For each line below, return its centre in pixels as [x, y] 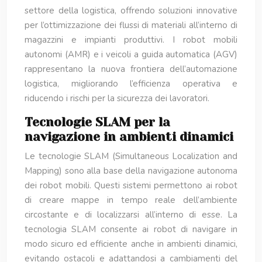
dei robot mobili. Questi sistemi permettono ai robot [131, 185]
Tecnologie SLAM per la [97, 122]
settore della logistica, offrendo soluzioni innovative [131, 11]
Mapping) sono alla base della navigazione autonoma [131, 171]
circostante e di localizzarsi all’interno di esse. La [131, 215]
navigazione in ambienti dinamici [129, 137]
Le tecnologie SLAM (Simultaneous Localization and [131, 156]
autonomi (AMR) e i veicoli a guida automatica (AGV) [131, 54]
